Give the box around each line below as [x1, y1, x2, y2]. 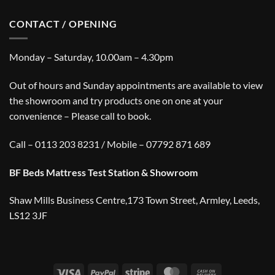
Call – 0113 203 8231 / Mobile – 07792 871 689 [9, 137, 211, 150]
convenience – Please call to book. [9, 109, 151, 122]
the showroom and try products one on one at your [9, 94, 223, 106]
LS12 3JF [9, 209, 47, 222]
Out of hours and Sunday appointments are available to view [9, 79, 263, 91]
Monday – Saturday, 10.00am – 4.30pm [9, 51, 173, 63]
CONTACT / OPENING [9, 17, 117, 29]
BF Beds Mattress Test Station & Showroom [9, 166, 198, 178]
